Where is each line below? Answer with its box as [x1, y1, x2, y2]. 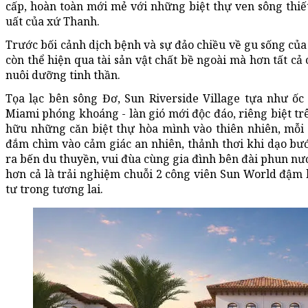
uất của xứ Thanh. [5, 13, 100, 29]
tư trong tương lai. [5, 181, 103, 197]
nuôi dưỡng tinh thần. [5, 67, 120, 82]
